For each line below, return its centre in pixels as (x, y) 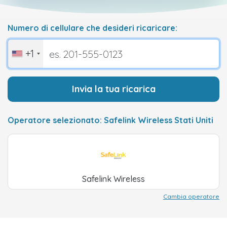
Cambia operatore (191, 196)
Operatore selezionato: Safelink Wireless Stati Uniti (110, 120)
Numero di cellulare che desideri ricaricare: (92, 28)
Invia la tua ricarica (113, 89)
